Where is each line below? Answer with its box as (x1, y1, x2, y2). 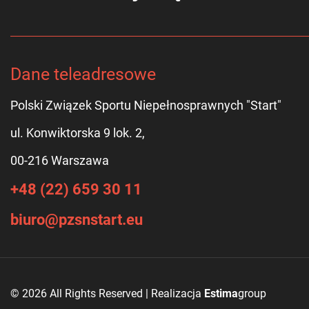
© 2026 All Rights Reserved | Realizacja (10, 287, 204, 300)
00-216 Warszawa (10, 153, 109, 168)
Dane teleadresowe (10, 64, 156, 84)
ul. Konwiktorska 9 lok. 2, (10, 126, 145, 140)
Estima (204, 287, 238, 300)
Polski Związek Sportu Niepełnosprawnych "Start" (10, 98, 281, 112)
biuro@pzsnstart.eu (10, 211, 143, 228)
